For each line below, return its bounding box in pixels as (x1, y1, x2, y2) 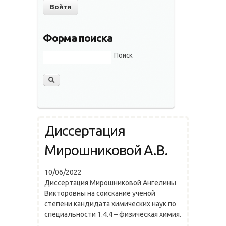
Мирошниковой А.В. (44, 142, 168, 158)
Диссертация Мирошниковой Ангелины (44, 179, 176, 187)
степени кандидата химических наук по (44, 200, 176, 208)
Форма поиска (43, 32, 112, 44)
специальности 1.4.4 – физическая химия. (44, 210, 181, 219)
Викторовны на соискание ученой (44, 189, 155, 198)
